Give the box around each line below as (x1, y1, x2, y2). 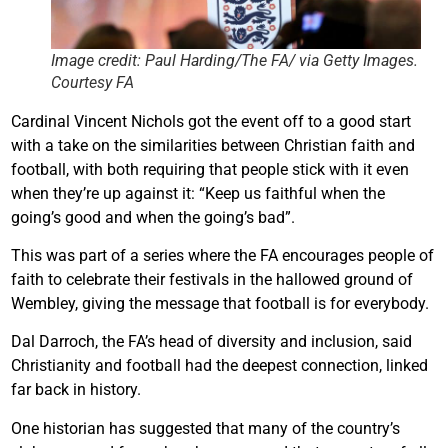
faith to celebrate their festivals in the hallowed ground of (11, 270, 413, 290)
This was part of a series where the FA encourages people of (11, 246, 434, 266)
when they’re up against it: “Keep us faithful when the (11, 183, 385, 203)
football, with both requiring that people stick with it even (11, 159, 409, 179)
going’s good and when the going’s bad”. (11, 207, 295, 227)
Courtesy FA (51, 72, 134, 92)
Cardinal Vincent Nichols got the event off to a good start (11, 111, 411, 131)
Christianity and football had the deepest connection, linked (11, 356, 428, 376)
